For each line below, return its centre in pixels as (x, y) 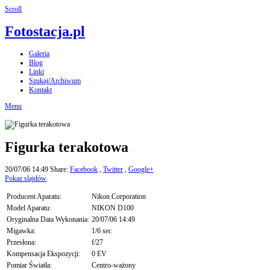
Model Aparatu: (29, 208)
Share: (60, 170)
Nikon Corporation (119, 197)
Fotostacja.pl (45, 32)
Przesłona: (21, 243)
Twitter (113, 170)
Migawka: (21, 231)
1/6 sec (102, 231)
